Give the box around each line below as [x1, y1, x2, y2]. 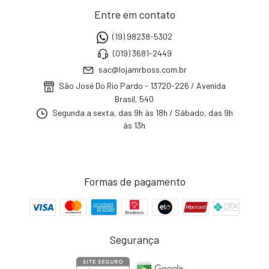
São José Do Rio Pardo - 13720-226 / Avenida [57, 80, 226, 91]
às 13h [123, 120, 146, 131]
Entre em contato [94, 8, 175, 22]
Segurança [110, 233, 159, 247]
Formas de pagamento [83, 175, 186, 189]
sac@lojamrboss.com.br [98, 64, 187, 75]
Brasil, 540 [115, 93, 154, 104]
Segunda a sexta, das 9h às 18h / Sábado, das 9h [50, 107, 233, 118]
